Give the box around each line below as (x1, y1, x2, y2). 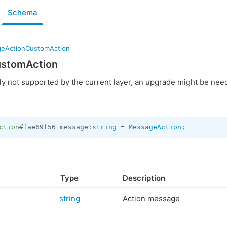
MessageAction (129, 123, 181, 131)
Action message (123, 194, 180, 203)
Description (123, 173, 165, 183)
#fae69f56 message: (19, 123, 92, 131)
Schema (8, 7, 37, 17)
